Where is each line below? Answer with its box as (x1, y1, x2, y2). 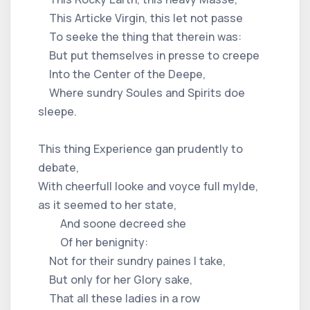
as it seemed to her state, (38, 197, 176, 212)
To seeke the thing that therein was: (38, 28, 241, 44)
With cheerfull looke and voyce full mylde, (38, 178, 258, 194)
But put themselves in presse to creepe (38, 47, 259, 63)
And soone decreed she (38, 215, 186, 231)
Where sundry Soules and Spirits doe (38, 84, 245, 100)
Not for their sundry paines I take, (38, 253, 226, 268)
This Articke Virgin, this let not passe (38, 10, 243, 26)
